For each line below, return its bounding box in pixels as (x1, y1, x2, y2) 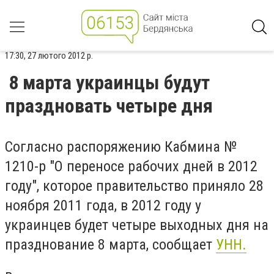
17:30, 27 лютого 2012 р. (5, 50, 93, 61)
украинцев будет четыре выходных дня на (5, 217, 268, 234)
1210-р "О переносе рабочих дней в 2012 (5, 158, 257, 175)
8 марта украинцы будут (9, 71, 210, 94)
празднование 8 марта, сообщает (5, 236, 216, 253)
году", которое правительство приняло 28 (5, 177, 264, 194)
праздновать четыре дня (5, 94, 213, 117)
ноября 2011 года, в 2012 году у (5, 197, 201, 214)
